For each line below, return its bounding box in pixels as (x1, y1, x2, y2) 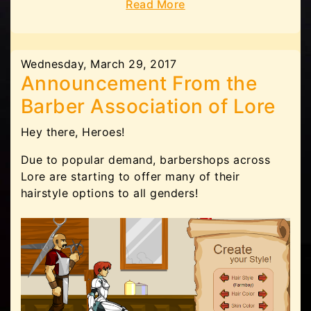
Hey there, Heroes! (21, 125, 125, 140)
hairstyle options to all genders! (21, 186, 199, 201)
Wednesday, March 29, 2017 (21, 57, 177, 72)
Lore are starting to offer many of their (21, 169, 240, 184)
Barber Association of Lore (21, 94, 276, 119)
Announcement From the (21, 72, 258, 96)
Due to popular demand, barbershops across (21, 153, 271, 167)
